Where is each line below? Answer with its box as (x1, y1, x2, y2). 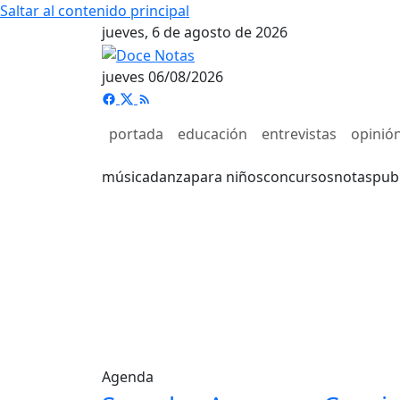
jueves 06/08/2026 (102, 66, 223, 87)
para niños (191, 166, 263, 187)
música (102, 166, 150, 187)
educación (178, 123, 247, 144)
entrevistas (262, 123, 337, 144)
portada (109, 123, 163, 144)
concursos (263, 166, 334, 187)
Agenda (102, 366, 154, 387)
